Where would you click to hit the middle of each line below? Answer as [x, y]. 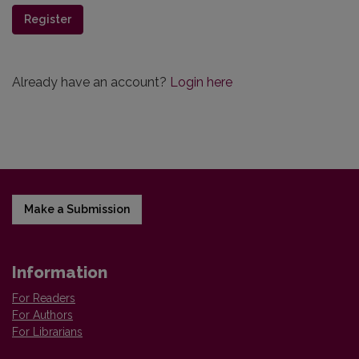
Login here [201, 82]
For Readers [44, 298]
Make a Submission [77, 209]
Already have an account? [91, 82]
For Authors [42, 315]
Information [60, 272]
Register [48, 19]
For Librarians [47, 332]
